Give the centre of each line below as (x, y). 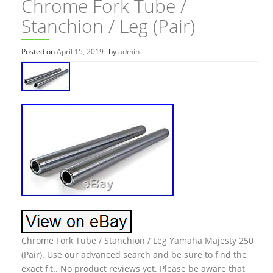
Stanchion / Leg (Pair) (108, 26)
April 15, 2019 (80, 51)
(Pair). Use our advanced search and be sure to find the (134, 254)
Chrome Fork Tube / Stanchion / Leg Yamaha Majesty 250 (137, 240)
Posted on (39, 51)
